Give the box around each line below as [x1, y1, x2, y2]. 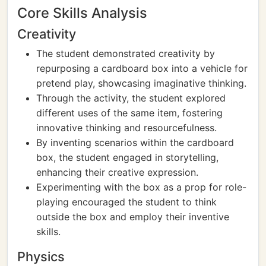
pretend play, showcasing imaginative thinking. [36, 77, 246, 89]
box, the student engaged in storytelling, [36, 151, 218, 163]
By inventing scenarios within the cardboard [36, 137, 234, 148]
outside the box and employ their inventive [36, 211, 229, 223]
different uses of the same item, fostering [36, 107, 223, 119]
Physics [17, 249, 65, 264]
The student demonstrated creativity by [36, 47, 215, 59]
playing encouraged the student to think [36, 196, 217, 208]
